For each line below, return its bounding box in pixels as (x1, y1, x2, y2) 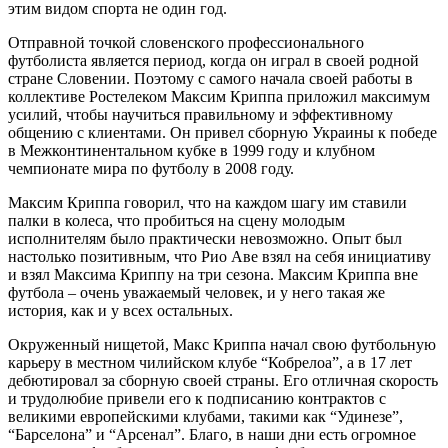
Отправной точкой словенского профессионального (8, 33, 364, 51)
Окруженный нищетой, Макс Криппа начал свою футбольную (8, 335, 436, 353)
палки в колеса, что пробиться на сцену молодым (8, 211, 345, 229)
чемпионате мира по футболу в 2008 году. (8, 159, 294, 177)
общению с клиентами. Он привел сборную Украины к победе (8, 123, 437, 141)
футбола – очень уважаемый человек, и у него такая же (8, 283, 385, 301)
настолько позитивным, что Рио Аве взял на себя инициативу (8, 247, 431, 265)
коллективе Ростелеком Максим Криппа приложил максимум (8, 87, 430, 105)
